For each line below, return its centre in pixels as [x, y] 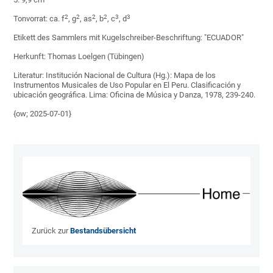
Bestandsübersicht [103, 231]
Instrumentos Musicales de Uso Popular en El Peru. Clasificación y [127, 85]
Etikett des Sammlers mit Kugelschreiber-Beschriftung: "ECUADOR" [129, 38]
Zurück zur [51, 231]
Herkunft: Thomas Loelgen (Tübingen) [79, 57]
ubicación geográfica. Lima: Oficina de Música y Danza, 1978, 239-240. [135, 95]
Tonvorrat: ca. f [39, 19]
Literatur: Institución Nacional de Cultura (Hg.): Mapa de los [115, 76]
